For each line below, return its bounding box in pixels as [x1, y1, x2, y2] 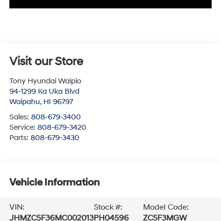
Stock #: [93, 202, 122, 213]
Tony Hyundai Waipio [9, 76, 81, 86]
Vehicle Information [9, 177, 100, 189]
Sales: [9, 112, 31, 122]
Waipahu [9, 97, 40, 107]
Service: [9, 122, 37, 132]
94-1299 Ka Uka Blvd [9, 86, 79, 96]
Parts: [9, 133, 31, 143]
